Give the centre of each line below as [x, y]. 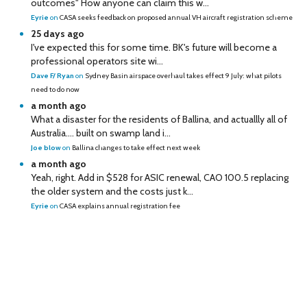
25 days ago [58, 34]
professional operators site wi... [97, 61]
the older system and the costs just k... [112, 191]
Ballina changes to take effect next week [136, 148]
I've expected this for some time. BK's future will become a [154, 47]
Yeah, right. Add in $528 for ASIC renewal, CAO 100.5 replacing [160, 177]
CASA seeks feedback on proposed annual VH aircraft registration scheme [176, 17]
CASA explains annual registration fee [120, 206]
